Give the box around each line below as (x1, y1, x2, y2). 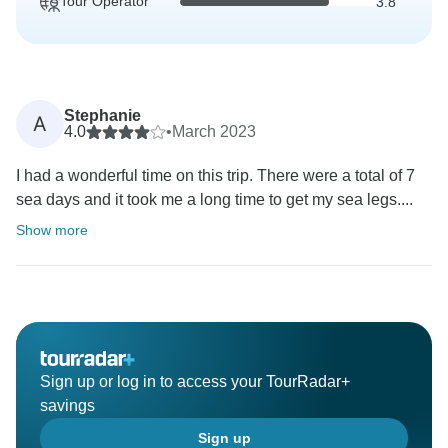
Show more (16, 222, 88, 239)
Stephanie (64, 107, 141, 125)
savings (40, 397, 95, 415)
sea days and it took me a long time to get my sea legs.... (16, 191, 413, 209)
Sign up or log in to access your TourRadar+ (40, 373, 350, 391)
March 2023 (172, 123, 256, 141)
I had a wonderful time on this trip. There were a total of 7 (16, 167, 415, 185)
